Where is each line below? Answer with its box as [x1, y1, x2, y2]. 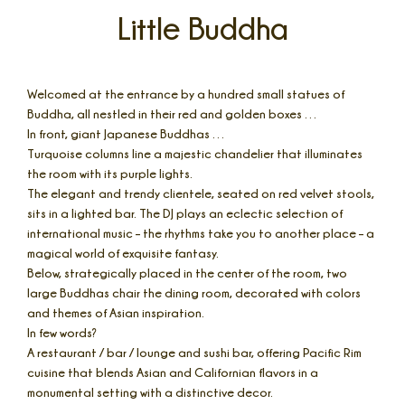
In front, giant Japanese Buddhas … [27, 127, 226, 140]
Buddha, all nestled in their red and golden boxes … [27, 107, 318, 120]
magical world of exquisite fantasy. [27, 246, 219, 259]
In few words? [27, 325, 97, 339]
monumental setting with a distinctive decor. [27, 385, 273, 399]
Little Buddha [117, 12, 288, 44]
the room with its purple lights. [27, 166, 193, 180]
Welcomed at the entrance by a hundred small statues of [27, 87, 344, 100]
